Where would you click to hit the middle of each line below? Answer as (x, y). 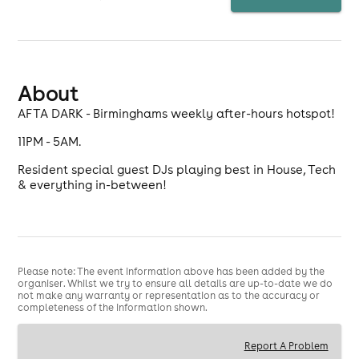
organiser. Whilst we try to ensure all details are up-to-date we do (175, 283)
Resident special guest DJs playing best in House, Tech (177, 169)
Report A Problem (286, 345)
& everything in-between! (93, 185)
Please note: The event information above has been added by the (171, 271)
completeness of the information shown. (113, 307)
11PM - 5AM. (50, 141)
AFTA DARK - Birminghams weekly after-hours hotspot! (177, 113)
